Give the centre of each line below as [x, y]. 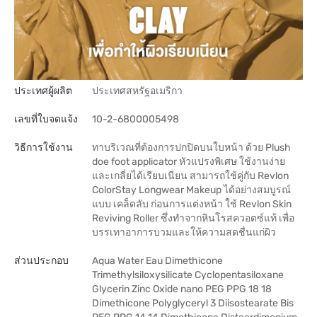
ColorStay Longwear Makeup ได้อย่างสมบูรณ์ [191, 190]
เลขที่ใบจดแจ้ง [46, 119]
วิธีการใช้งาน [44, 148]
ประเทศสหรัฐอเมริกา [137, 91]
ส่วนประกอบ [41, 261]
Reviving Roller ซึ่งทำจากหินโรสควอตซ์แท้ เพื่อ [193, 218]
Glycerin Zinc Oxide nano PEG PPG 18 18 [182, 289]
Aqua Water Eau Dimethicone [157, 261]
